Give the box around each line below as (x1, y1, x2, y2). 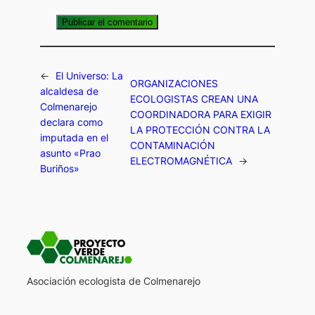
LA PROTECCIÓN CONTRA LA (130, 123, 271, 136)
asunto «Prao (40, 146, 101, 159)
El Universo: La (56, 69, 124, 82)
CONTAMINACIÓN (130, 139, 216, 151)
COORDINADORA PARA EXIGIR (130, 108, 272, 120)
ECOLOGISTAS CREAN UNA (130, 92, 259, 105)
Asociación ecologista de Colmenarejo (27, 274, 200, 287)
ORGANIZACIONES (130, 77, 219, 89)
